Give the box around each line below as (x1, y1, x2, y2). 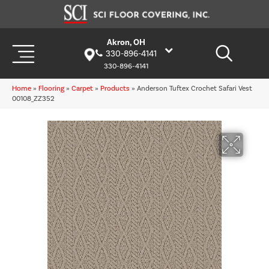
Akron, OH (106, 37, 145, 49)
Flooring (38, 84, 64, 94)
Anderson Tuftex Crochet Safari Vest (137, 84, 252, 94)
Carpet (71, 84, 93, 94)
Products (100, 84, 130, 94)
